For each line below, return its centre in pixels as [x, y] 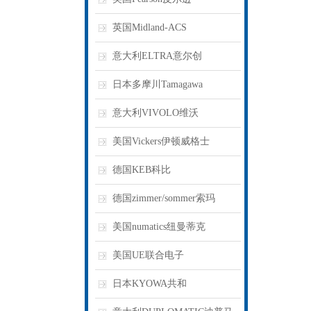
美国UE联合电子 [148, 255]
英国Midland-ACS [150, 27]
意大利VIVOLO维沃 [155, 113]
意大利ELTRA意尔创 [157, 56]
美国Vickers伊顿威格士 [161, 141]
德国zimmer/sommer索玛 [164, 198]
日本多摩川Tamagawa [158, 84]
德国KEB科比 [142, 170]
